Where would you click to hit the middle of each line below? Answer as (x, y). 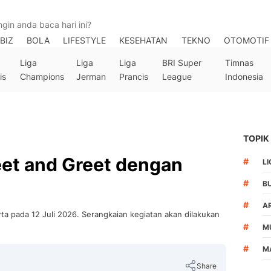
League (177, 77)
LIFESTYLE (85, 40)
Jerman (91, 77)
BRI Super (182, 63)
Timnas (240, 63)
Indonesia (244, 77)
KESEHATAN (144, 40)
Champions (42, 77)
